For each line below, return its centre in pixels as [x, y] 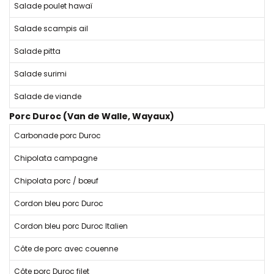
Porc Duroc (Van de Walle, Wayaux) [92, 116]
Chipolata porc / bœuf [56, 181]
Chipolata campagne [56, 158]
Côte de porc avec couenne [66, 249]
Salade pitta [37, 51]
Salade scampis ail [51, 28]
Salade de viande [48, 96]
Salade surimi [40, 74]
